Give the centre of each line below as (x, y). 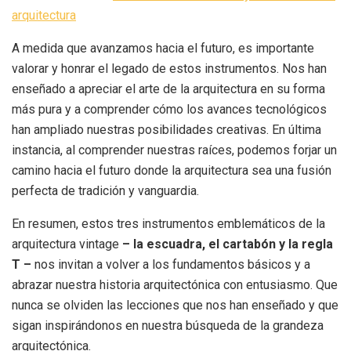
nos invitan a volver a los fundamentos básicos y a (171, 264)
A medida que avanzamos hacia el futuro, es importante (163, 48)
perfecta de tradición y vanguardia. (105, 190)
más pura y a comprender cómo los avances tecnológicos (169, 109)
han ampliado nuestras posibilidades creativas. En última (166, 129)
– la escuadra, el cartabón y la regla (228, 244)
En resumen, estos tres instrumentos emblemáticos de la (168, 223)
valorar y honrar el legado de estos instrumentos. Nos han (169, 68)
